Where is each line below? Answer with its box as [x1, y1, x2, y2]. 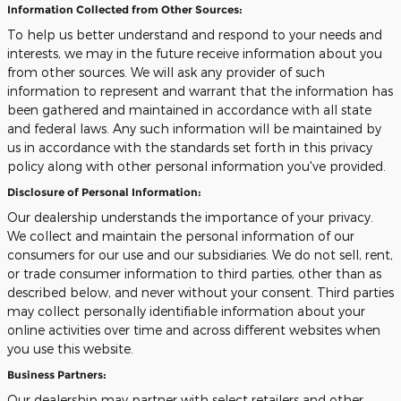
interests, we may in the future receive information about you [7, 46, 382, 61]
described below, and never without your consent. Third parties [7, 285, 394, 300]
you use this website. [7, 341, 133, 356]
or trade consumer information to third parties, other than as [7, 266, 381, 281]
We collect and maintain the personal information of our [7, 228, 354, 243]
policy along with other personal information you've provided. [7, 158, 386, 174]
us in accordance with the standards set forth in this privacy [7, 140, 372, 155]
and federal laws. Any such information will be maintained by [7, 121, 381, 136]
